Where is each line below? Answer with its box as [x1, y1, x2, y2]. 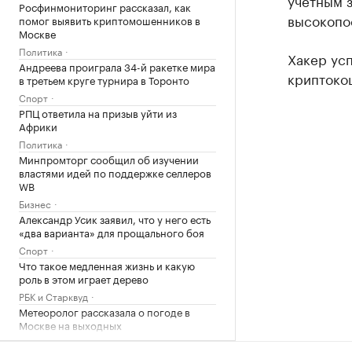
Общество [19, 334, 66, 350]
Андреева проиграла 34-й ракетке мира [19, 57, 215, 74]
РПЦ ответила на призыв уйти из [19, 104, 177, 120]
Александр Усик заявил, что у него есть [19, 210, 211, 226]
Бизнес [19, 195, 51, 211]
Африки [19, 117, 57, 134]
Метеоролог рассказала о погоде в [19, 302, 190, 319]
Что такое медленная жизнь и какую [19, 256, 195, 273]
